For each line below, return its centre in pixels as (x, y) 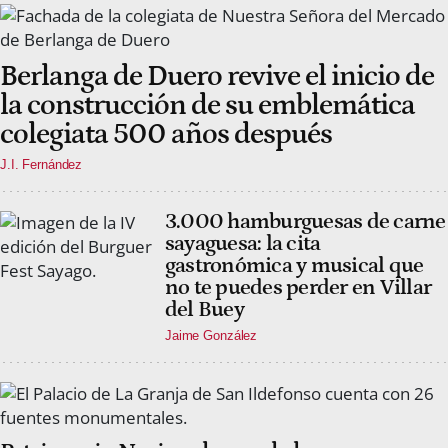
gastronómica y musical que (294, 265)
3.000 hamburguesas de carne (305, 221)
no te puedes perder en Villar (298, 287)
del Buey (204, 309)
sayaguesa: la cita (243, 243)
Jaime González (211, 335)
